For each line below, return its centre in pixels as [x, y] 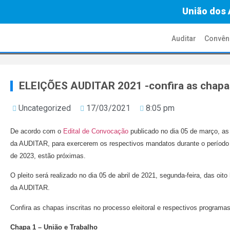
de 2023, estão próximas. [48, 156]
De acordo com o [37, 131]
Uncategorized [45, 108]
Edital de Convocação [96, 131]
